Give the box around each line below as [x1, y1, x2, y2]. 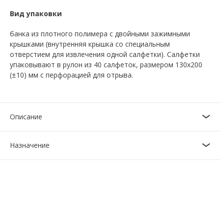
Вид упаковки [10, 9, 62, 19]
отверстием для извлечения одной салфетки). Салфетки [10, 50, 200, 59]
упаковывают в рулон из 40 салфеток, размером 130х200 [10, 60, 202, 70]
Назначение [10, 140, 50, 150]
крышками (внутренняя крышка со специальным [10, 39, 170, 49]
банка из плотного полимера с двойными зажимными [10, 29, 190, 39]
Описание [10, 112, 42, 122]
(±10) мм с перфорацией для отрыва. [10, 70, 133, 80]
